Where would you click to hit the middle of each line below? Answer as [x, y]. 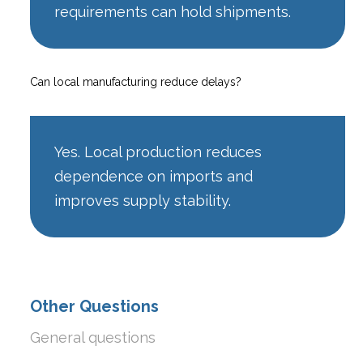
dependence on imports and [154, 176]
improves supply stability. [143, 200]
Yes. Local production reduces [158, 152]
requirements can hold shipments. [173, 11]
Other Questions [95, 306]
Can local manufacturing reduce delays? [136, 81]
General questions [93, 337]
